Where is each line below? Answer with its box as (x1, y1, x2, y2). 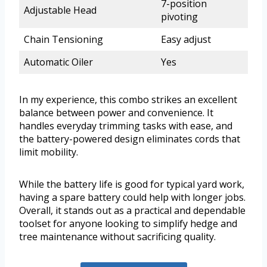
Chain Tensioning (24, 32, 103, 46)
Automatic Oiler (24, 55, 93, 69)
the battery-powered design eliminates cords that (19, 132, 240, 145)
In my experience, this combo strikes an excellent (19, 92, 237, 106)
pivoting (161, 10, 198, 23)
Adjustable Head (24, 3, 97, 17)
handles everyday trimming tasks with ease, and (19, 119, 232, 132)
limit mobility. (19, 145, 78, 159)
